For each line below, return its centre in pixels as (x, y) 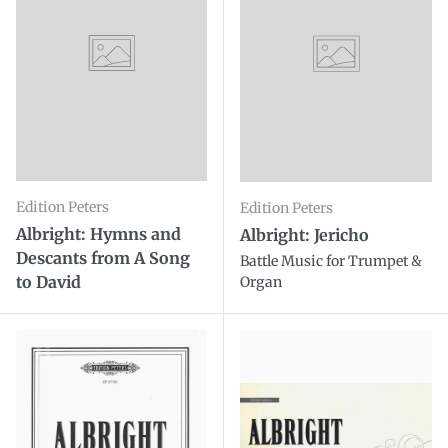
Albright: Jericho (304, 235)
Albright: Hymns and (98, 233)
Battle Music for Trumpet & (331, 261)
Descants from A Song (103, 257)
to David (48, 281)
